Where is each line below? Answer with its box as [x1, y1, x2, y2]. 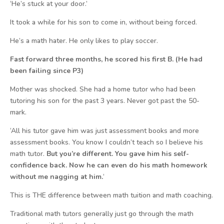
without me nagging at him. [10, 172, 103, 181]
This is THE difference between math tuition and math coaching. [10, 190, 213, 200]
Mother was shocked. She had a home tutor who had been [10, 84, 195, 94]
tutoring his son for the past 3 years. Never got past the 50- [10, 96, 199, 105]
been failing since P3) [10, 66, 83, 75]
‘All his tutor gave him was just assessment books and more [10, 126, 199, 135]
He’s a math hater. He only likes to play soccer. [10, 36, 158, 45]
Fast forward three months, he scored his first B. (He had [10, 54, 202, 64]
